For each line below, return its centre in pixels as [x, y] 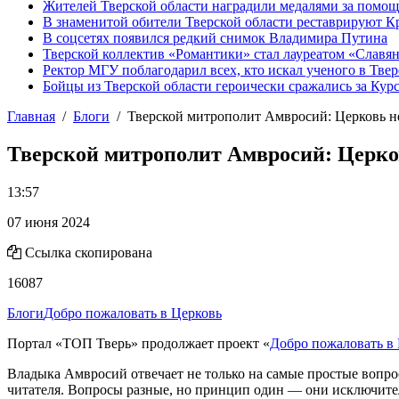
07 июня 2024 [49, 222]
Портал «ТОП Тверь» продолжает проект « [138, 343]
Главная [31, 116]
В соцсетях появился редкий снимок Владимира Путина [215, 38]
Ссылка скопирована [89, 252]
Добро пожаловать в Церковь [133, 313]
